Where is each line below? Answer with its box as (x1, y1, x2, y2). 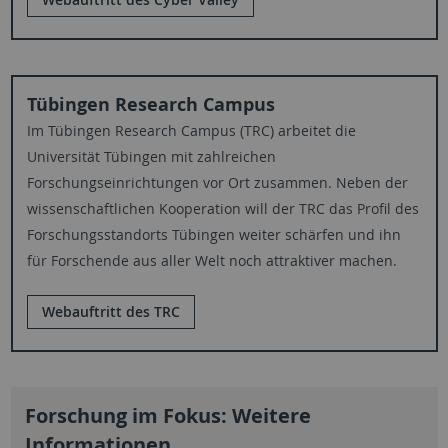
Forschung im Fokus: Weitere (24, 401, 311, 429)
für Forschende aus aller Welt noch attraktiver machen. (26, 250, 397, 270)
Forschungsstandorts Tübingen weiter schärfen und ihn (26, 224, 401, 244)
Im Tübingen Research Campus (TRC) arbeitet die (26, 120, 356, 140)
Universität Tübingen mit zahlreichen (26, 146, 276, 166)
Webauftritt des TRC (41, 301, 180, 321)
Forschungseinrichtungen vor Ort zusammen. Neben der (26, 172, 408, 192)
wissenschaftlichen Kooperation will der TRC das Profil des (26, 198, 419, 218)
